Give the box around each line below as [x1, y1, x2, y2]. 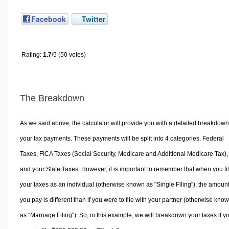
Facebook [31, 13, 66, 24]
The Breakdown [20, 93, 84, 103]
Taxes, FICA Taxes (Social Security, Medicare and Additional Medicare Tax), [19, 150, 228, 158]
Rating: [21, 51, 43, 58]
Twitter [82, 13, 105, 24]
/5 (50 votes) [52, 51, 86, 58]
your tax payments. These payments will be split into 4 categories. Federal [19, 135, 224, 143]
